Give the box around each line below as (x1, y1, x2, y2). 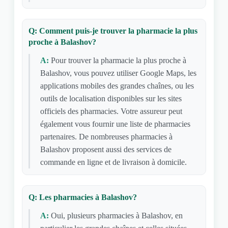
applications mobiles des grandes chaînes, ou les (40, 81, 194, 90)
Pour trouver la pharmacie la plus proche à (50, 56, 186, 65)
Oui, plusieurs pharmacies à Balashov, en (50, 211, 183, 220)
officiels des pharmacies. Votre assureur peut (40, 107, 182, 116)
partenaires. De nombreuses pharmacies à (40, 132, 173, 141)
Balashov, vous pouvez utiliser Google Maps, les (40, 69, 196, 77)
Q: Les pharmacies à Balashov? (28, 193, 137, 202)
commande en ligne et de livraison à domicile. (40, 158, 187, 166)
